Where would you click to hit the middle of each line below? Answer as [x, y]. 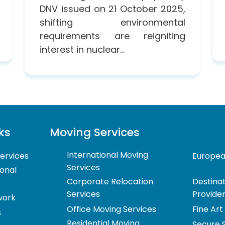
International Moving [107, 155]
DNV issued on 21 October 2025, [113, 9]
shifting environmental [113, 22]
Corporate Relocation [110, 181]
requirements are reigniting [113, 36]
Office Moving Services [111, 209]
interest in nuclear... [82, 49]
